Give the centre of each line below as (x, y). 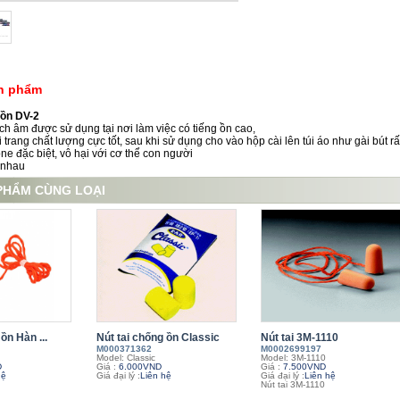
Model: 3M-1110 (293, 358)
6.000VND (139, 367)
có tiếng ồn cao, (217, 129)
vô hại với (83, 154)
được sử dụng (66, 129)
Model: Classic (126, 358)
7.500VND (303, 367)
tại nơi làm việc (139, 129)
